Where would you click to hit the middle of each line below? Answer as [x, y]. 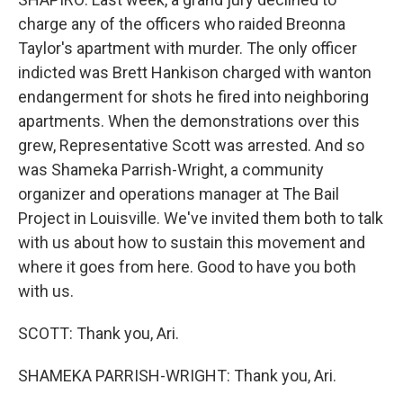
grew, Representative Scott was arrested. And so [191, 145]
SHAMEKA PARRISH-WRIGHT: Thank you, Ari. [177, 376]
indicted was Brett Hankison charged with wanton [195, 72]
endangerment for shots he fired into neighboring [193, 97]
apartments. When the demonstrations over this [189, 121]
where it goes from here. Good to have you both [187, 267]
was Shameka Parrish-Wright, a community [171, 170]
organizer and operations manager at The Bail [179, 194]
